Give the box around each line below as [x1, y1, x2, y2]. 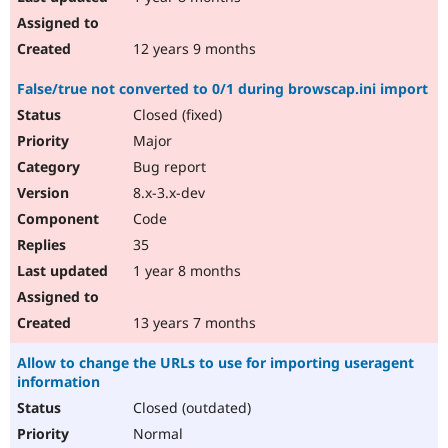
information [17, 372, 100, 392]
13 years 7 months [129, 313, 256, 333]
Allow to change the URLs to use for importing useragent [17, 353, 414, 373]
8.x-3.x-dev [129, 183, 205, 203]
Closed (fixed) [129, 105, 222, 125]
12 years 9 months [129, 39, 256, 59]
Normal [129, 424, 183, 444]
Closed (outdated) [129, 398, 251, 418]
